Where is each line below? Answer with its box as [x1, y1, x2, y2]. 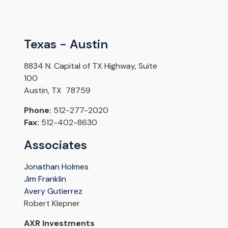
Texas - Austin [23, 36, 108, 52]
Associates [23, 137, 87, 153]
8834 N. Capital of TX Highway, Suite [23, 61, 157, 72]
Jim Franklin [23, 174, 68, 185]
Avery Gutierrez [23, 186, 82, 197]
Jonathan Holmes [23, 161, 89, 173]
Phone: [23, 105, 51, 116]
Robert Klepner [23, 198, 80, 209]
